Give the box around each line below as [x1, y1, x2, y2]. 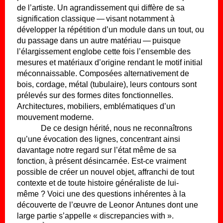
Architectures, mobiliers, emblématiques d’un [17, 102, 175, 111]
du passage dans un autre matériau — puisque [17, 36, 181, 45]
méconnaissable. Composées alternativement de [17, 69, 189, 78]
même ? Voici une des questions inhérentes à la [17, 190, 186, 198]
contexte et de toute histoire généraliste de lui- [17, 179, 179, 187]
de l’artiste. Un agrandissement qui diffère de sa [17, 3, 185, 12]
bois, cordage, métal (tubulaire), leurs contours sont [17, 80, 197, 89]
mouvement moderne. [17, 113, 94, 121]
